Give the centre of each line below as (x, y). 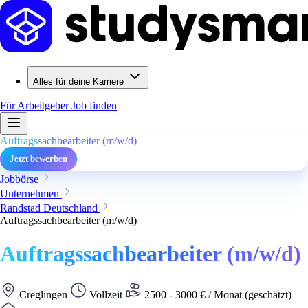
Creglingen (43, 294)
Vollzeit (106, 294)
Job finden (94, 106)
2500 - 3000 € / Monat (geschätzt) (217, 294)
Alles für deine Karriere (78, 81)
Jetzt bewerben (38, 159)
